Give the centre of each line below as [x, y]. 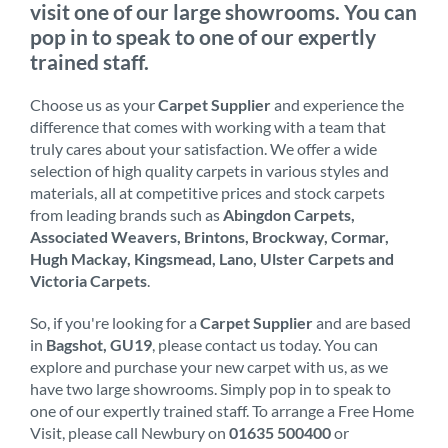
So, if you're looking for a [115, 322]
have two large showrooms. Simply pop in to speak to [210, 388]
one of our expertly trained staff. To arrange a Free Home [222, 410]
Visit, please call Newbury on [129, 432]
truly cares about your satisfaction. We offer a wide [203, 148]
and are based [362, 322]
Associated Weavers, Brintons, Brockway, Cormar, [209, 236]
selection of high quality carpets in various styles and [209, 170]
